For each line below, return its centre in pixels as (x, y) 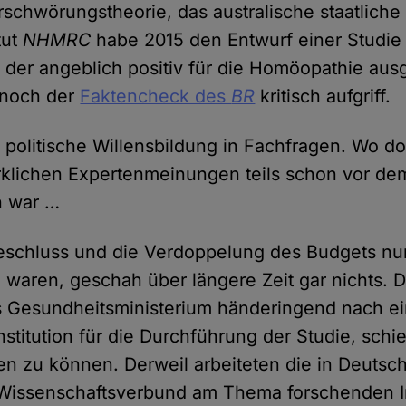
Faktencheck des (156, 97)
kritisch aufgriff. (326, 97)
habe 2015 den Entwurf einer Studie (249, 40)
